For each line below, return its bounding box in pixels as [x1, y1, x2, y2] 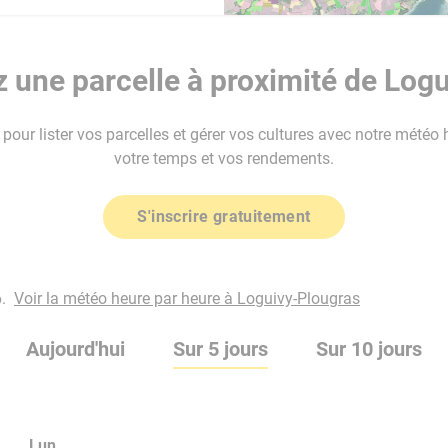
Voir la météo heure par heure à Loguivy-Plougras [14, 289, 360, 308]
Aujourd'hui [26, 337, 125, 361]
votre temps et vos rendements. [114, 149, 334, 168]
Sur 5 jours [173, 337, 268, 361]
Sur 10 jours [316, 337, 422, 361]
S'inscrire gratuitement [137, 207, 311, 226]
